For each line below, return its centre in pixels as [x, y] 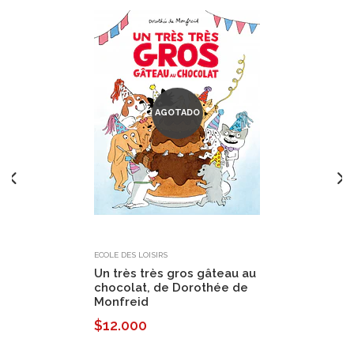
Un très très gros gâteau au [175, 273]
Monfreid [121, 301]
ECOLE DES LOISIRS [131, 254]
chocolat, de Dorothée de [171, 287]
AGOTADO [177, 113]
